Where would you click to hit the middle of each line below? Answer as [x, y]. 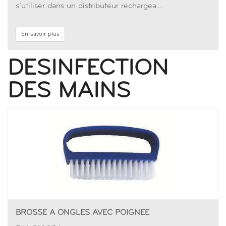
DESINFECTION [88, 69]
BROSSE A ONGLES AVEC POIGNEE [82, 213]
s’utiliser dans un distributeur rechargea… [89, 6]
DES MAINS [69, 92]
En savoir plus [40, 34]
